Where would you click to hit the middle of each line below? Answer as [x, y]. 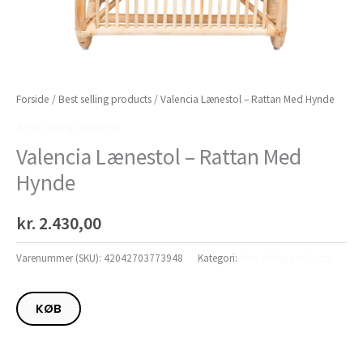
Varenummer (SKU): [60, 258]
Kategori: [219, 258]
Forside [33, 100]
